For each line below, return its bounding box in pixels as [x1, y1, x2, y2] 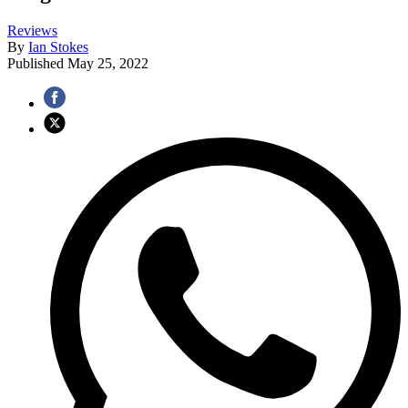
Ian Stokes [28, 39, 88, 56]
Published [7, 56, 67, 72]
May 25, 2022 [67, 56, 148, 72]
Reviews [7, 23, 57, 39]
